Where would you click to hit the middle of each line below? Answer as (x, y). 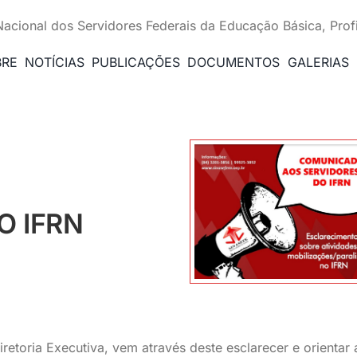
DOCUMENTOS (234, 62)
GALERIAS (318, 62)
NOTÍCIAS (54, 62)
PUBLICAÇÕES (136, 62)
